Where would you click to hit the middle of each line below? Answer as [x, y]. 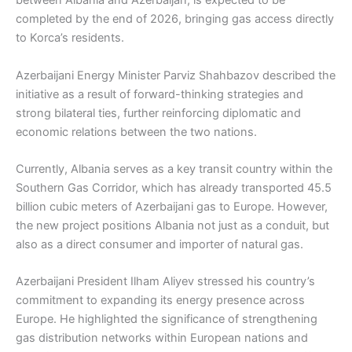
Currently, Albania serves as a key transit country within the [174, 169]
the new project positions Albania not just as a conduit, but [172, 225]
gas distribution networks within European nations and [162, 338]
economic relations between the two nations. [136, 132]
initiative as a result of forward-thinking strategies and [159, 94]
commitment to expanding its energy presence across [160, 301]
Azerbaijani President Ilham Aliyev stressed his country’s [165, 282]
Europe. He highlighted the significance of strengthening [167, 319]
